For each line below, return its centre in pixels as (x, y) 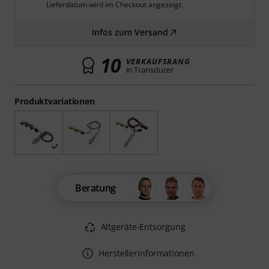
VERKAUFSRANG (158, 61)
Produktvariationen (55, 101)
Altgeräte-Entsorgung (143, 227)
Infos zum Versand (130, 32)
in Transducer (150, 70)
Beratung (95, 188)
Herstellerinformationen (147, 253)
